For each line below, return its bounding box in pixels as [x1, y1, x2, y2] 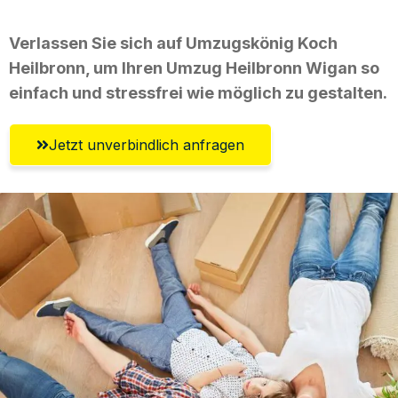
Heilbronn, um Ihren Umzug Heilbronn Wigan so [9, 58, 379, 77]
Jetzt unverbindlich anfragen [49, 135, 244, 154]
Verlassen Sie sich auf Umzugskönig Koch [9, 33, 338, 52]
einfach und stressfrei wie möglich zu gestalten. [9, 83, 387, 102]
